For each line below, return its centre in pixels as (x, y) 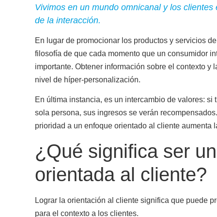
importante (53, 66)
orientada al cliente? (121, 174)
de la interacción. (68, 20)
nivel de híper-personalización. (88, 79)
